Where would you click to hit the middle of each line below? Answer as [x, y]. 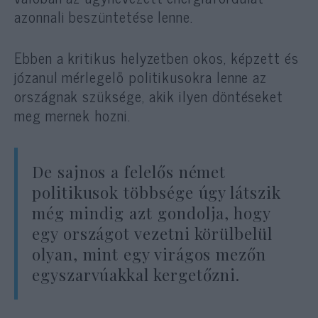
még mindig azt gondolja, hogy [151, 213]
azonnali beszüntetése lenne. [104, 17]
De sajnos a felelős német [129, 171]
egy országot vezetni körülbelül [152, 233]
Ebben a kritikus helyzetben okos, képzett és [157, 58]
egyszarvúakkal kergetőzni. [136, 274]
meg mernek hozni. [72, 115]
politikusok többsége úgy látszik [157, 192]
